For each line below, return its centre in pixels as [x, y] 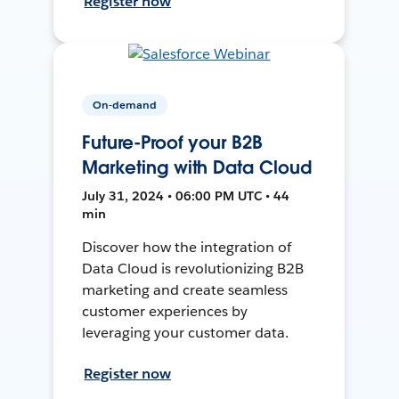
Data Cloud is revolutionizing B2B [193, 268]
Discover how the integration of [187, 247]
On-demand [125, 104]
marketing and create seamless [185, 289]
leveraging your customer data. [185, 332]
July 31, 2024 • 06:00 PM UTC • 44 [186, 195]
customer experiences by [165, 311]
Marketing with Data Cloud [197, 167]
